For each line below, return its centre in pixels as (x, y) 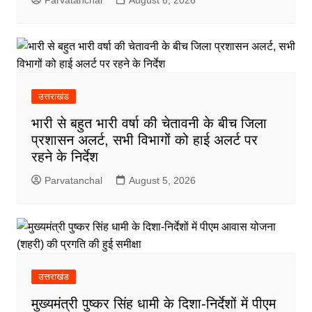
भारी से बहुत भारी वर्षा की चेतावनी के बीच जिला (149, 124)
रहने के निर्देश (64, 157)
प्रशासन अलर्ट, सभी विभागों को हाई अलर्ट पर (144, 140)
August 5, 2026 (162, 181)
